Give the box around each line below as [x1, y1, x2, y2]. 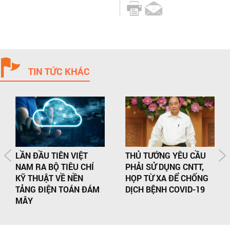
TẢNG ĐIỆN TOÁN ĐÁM [15, 184, 100, 195]
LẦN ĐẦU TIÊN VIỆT [15, 150, 88, 161]
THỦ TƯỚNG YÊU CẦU [125, 150, 206, 161]
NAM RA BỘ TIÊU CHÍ [15, 161, 94, 172]
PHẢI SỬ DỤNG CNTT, [125, 161, 204, 172]
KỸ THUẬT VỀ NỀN [15, 172, 83, 184]
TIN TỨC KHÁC [28, 65, 90, 78]
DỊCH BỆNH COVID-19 [125, 184, 205, 195]
